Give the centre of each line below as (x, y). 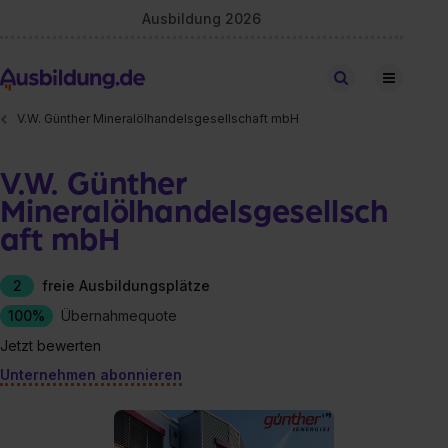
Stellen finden (394, 77)
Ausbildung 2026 (202, 18)
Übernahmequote (119, 315)
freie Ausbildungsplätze (126, 285)
